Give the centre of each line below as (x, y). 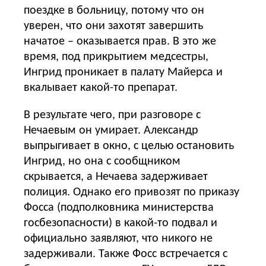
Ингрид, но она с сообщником (102, 161)
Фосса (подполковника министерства (119, 208)
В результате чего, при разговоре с (112, 115)
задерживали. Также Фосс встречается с (126, 254)
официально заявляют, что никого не (118, 238)
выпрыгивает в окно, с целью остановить (129, 146)
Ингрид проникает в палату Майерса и (123, 72)
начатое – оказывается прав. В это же (120, 41)
